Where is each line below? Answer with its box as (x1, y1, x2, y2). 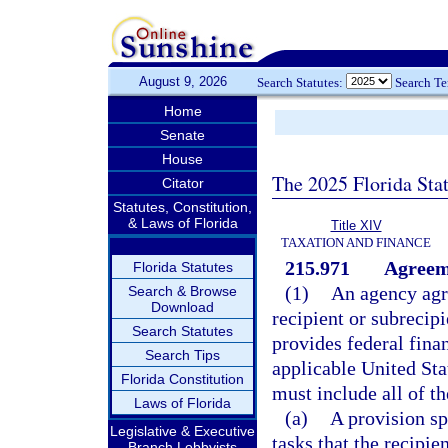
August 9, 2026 (138, 74, 227, 89)
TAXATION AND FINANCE (281, 235, 431, 250)
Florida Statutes (132, 259, 233, 275)
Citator (161, 175, 204, 191)
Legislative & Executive (110, 423, 255, 439)
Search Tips (145, 347, 220, 363)
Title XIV (330, 218, 382, 233)
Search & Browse (128, 283, 237, 299)
